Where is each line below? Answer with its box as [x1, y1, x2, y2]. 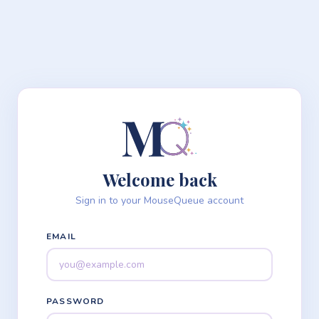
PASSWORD [46, 296, 105, 307]
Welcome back [102, 168, 217, 191]
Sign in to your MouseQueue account [75, 194, 244, 207]
